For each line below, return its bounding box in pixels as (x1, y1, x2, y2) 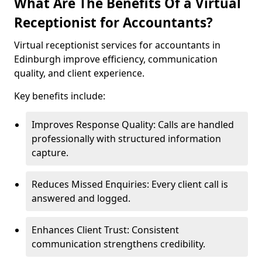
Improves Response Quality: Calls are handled (32, 118, 234, 131)
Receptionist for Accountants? (14, 13, 213, 32)
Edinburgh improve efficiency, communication (14, 53, 218, 65)
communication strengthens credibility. (32, 237, 205, 250)
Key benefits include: (14, 89, 105, 102)
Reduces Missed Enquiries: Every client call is (32, 178, 228, 191)
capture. (32, 146, 68, 159)
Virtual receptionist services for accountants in (14, 39, 220, 51)
